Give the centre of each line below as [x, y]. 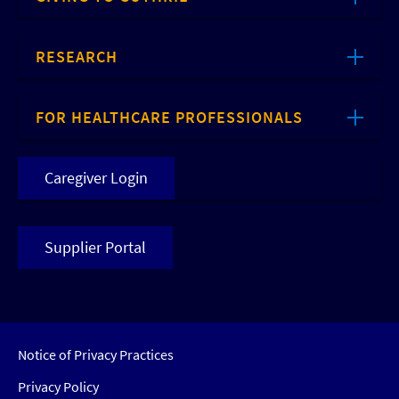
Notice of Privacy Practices [96, 354]
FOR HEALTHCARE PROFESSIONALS [169, 117]
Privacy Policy [58, 386]
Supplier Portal [95, 247]
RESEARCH [77, 56]
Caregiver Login [96, 177]
